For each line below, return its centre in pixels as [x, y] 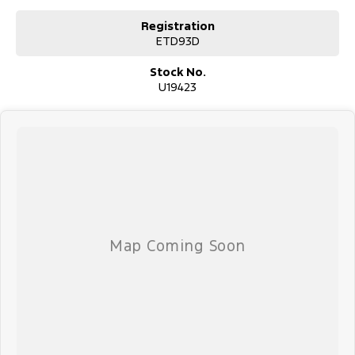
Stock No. [177, 72]
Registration [177, 26]
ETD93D [177, 41]
